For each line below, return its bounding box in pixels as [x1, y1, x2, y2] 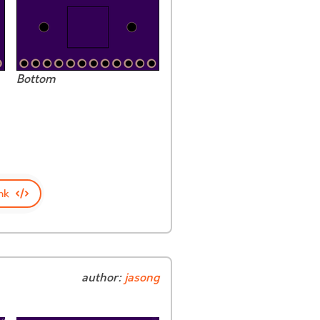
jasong [124, 270, 159, 286]
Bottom [16, 71, 55, 88]
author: [81, 270, 124, 286]
